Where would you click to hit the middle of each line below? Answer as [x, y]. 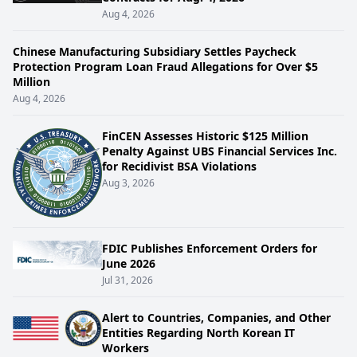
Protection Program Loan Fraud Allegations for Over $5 [165, 67]
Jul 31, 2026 [127, 280]
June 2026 [129, 263]
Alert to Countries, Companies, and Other [216, 318]
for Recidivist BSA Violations [179, 166]
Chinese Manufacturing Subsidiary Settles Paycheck [155, 51]
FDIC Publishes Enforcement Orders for [210, 248]
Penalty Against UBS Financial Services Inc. [220, 151]
